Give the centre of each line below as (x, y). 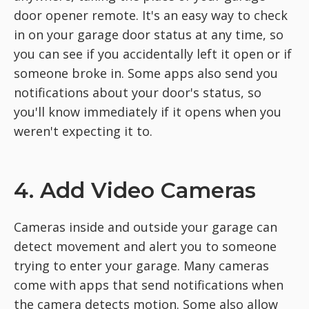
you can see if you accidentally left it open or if (153, 53)
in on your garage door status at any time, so (149, 34)
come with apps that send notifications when (149, 285)
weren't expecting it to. (83, 131)
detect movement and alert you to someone (145, 246)
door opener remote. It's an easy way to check (151, 15)
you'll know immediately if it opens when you (148, 111)
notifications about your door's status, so (138, 92)
